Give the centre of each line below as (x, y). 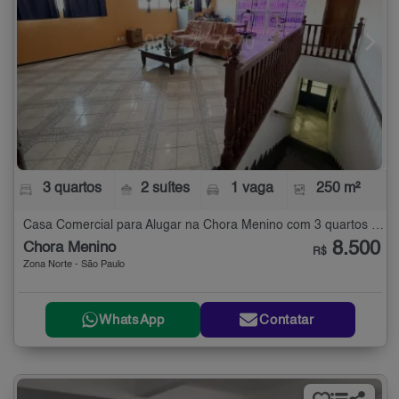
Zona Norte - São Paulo (74, 265)
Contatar (287, 320)
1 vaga (252, 189)
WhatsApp (132, 320)
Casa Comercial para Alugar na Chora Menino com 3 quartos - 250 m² (378, 226)
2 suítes (166, 189)
